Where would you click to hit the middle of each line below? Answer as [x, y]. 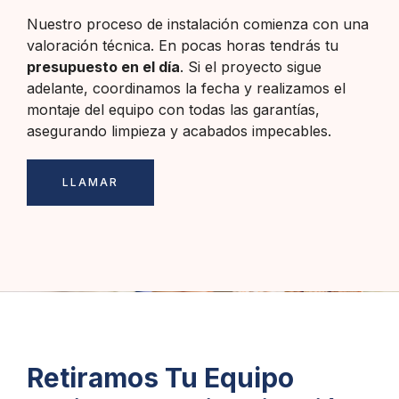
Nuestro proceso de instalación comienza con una [198, 24]
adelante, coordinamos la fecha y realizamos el [186, 89]
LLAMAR [90, 183]
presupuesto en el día [103, 67]
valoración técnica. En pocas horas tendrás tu [183, 46]
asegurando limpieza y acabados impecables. [179, 131]
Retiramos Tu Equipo [160, 378]
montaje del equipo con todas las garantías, [173, 110]
